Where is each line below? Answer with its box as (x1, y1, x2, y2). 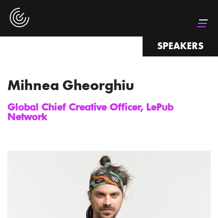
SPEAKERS (157, 39, 203, 52)
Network (7, 111, 47, 123)
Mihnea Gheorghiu (7, 76, 134, 94)
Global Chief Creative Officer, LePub (7, 101, 173, 113)
